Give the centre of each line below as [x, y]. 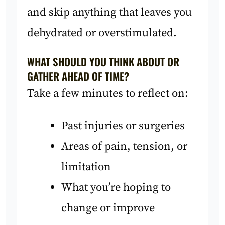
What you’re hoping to [116, 187]
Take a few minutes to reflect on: [108, 94]
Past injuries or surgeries [123, 126]
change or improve [108, 208]
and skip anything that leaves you [110, 12]
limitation [86, 167]
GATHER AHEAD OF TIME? [78, 76]
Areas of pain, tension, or [124, 146]
